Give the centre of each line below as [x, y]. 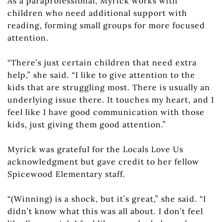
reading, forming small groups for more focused [106, 25]
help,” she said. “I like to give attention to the [101, 75]
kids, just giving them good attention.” [87, 124]
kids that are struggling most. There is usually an [109, 87]
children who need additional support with [97, 13]
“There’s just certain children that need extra [102, 62]
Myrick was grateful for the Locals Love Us [95, 149]
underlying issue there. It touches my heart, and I [111, 99]
